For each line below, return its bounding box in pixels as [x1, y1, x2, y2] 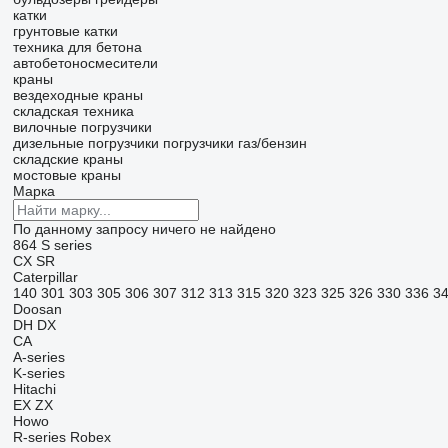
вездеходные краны [12, 87, 143, 103]
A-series [12, 349, 65, 365]
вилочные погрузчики [12, 119, 152, 135]
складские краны [12, 151, 123, 167]
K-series [12, 365, 65, 381]
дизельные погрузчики [12, 135, 159, 151]
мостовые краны [12, 167, 121, 183]
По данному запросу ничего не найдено [12, 221, 276, 237]
